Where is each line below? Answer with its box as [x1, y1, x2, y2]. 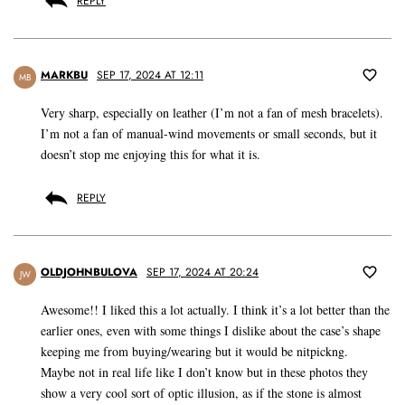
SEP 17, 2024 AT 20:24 [146, 264, 259, 281]
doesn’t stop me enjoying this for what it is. [41, 146, 260, 164]
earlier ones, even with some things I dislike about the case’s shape [41, 322, 381, 340]
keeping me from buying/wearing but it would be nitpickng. [41, 343, 348, 361]
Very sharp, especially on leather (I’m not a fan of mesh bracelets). [41, 104, 383, 122]
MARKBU [41, 67, 88, 84]
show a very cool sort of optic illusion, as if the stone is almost [41, 384, 362, 402]
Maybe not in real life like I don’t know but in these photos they [41, 363, 368, 381]
